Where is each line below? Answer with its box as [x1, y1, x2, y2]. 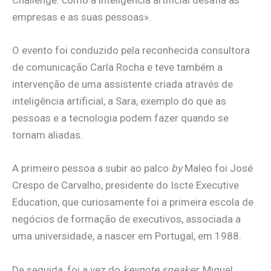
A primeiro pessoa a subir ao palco [12, 162, 171, 175]
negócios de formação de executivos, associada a [12, 213, 241, 226]
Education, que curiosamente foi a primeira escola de [12, 196, 253, 209]
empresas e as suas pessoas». [12, 11, 151, 24]
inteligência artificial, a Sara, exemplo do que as [12, 95, 226, 108]
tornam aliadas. [12, 129, 83, 142]
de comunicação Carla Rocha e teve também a [12, 61, 223, 74]
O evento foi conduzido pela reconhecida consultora [12, 44, 250, 57]
